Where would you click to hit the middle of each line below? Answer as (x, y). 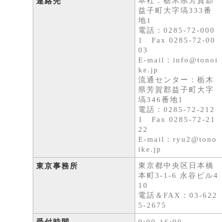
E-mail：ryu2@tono (178, 139)
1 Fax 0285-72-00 (177, 40)
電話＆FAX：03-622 (178, 195)
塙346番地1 (161, 100)
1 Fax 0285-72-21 (177, 119)
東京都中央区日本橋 (176, 166)
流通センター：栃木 (176, 80)
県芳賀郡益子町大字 (176, 90)
